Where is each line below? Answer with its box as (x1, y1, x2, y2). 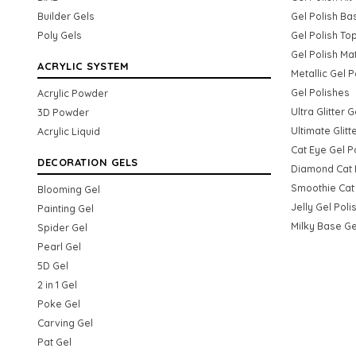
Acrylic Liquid (37, 124, 100, 137)
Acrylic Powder (37, 86, 108, 99)
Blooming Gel (37, 182, 100, 195)
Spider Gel (37, 220, 87, 234)
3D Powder (37, 105, 89, 118)
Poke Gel (37, 296, 80, 310)
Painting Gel (37, 201, 94, 215)
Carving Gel (37, 315, 93, 329)
